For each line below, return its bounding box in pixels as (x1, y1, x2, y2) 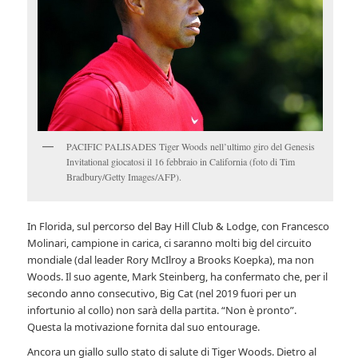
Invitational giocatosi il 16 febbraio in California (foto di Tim (66, 155, 296, 169)
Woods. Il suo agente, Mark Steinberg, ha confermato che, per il (27, 269, 328, 284)
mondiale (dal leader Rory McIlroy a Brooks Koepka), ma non (27, 253, 315, 268)
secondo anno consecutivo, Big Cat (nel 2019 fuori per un (27, 286, 297, 301)
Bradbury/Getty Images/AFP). (66, 170, 182, 184)
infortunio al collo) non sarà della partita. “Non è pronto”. (27, 303, 297, 318)
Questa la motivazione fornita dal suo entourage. (27, 320, 261, 335)
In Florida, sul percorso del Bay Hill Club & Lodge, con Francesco (27, 219, 330, 234)
